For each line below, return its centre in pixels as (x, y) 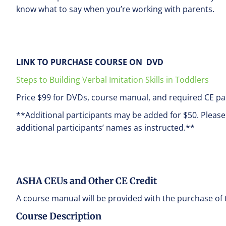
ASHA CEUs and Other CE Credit (87, 181)
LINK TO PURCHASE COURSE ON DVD (90, 62)
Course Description (59, 216)
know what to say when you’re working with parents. (115, 9)
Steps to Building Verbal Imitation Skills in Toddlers (112, 80)
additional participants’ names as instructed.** (105, 128)
